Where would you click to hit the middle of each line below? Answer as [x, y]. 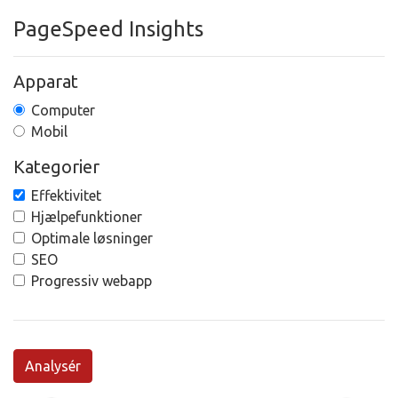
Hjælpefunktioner [87, 217]
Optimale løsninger [92, 239]
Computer [63, 111]
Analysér [53, 366]
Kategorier [56, 167]
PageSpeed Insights [108, 29]
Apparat [46, 82]
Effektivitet [66, 196]
